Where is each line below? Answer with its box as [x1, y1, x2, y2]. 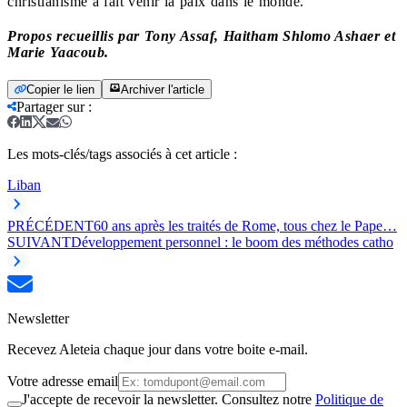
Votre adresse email [7, 372, 118, 389]
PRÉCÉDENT [7, 217, 94, 233]
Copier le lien [26, 82, 94, 96]
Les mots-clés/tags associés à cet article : [7, 145, 237, 162]
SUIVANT [7, 233, 71, 250]
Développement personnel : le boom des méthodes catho [71, 233, 393, 250]
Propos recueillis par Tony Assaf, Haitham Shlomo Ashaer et [7, 27, 395, 44]
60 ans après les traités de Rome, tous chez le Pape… [94, 217, 397, 233]
